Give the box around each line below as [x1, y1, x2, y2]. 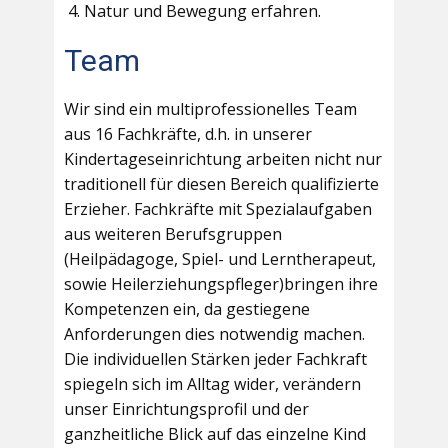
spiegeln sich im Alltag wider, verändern [64, 373, 361, 396]
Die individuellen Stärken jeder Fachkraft [64, 348, 367, 371]
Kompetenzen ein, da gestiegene [64, 298, 310, 321]
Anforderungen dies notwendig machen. [64, 323, 365, 346]
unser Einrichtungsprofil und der [64, 398, 309, 421]
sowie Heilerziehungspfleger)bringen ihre [64, 273, 378, 296]
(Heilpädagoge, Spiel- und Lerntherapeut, [64, 248, 376, 271]
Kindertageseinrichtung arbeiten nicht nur [64, 148, 382, 171]
